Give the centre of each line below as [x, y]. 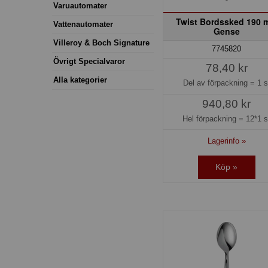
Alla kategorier [80, 80]
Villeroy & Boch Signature [101, 42]
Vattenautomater [83, 24]
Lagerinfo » [226, 141]
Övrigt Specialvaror [89, 61]
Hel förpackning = [214, 118]
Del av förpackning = [220, 83]
